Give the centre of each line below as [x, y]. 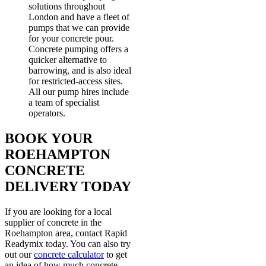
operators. [47, 113]
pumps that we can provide [79, 28]
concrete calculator [69, 254]
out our [19, 254]
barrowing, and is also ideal [80, 71]
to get [115, 254]
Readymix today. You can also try [68, 244]
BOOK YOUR [49, 139]
